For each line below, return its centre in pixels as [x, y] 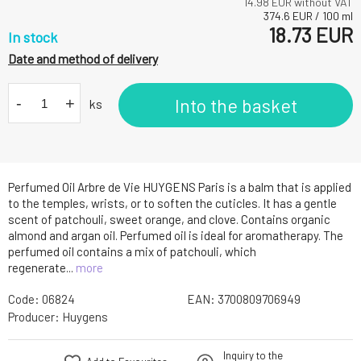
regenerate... [42, 268]
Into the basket [236, 105]
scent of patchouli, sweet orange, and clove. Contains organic [169, 220]
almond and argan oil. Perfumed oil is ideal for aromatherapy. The [176, 236]
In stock [33, 37]
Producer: [35, 317]
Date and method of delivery [83, 59]
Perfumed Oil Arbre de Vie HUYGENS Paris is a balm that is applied [180, 187]
